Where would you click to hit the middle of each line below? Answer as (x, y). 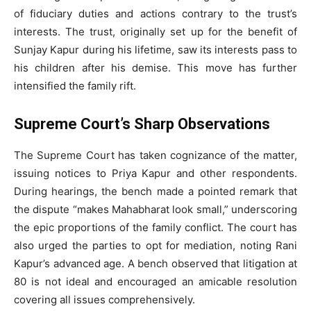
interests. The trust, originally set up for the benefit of (155, 32)
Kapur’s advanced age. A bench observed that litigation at (155, 263)
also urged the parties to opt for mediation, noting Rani (155, 245)
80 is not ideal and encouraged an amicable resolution (155, 281)
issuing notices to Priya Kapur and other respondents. (155, 173)
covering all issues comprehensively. (104, 300)
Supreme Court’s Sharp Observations (142, 124)
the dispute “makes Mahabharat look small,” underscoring (155, 209)
